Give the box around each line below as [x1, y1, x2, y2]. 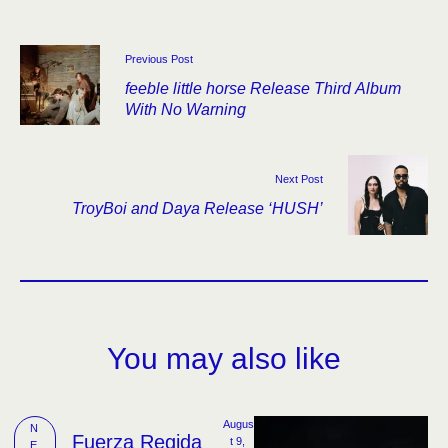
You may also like [107, 342, 341, 376]
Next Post [275, 173, 323, 186]
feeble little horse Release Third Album [125, 79, 401, 97]
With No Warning [125, 100, 246, 118]
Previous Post [125, 52, 193, 65]
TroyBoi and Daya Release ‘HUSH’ [72, 200, 323, 218]
